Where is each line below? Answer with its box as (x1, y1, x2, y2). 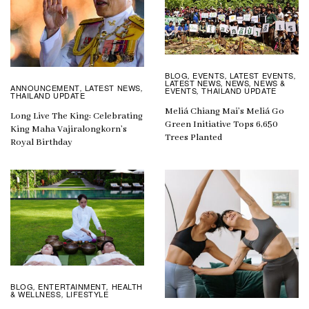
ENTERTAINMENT (38, 280, 107, 292)
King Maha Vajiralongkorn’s (10, 123, 127, 136)
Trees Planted (165, 131, 222, 143)
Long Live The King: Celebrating (10, 110, 143, 123)
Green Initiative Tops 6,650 (165, 118, 278, 130)
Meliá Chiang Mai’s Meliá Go (165, 105, 284, 117)
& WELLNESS (10, 288, 61, 299)
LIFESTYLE (66, 288, 109, 299)
